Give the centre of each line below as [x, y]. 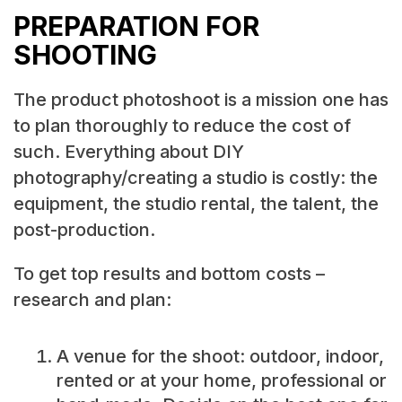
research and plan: [92, 299]
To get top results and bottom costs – [169, 273]
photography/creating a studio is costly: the [195, 177]
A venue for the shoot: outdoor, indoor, [220, 357]
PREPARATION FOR [136, 26]
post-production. [84, 229]
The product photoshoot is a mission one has [201, 99]
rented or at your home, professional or [221, 381]
